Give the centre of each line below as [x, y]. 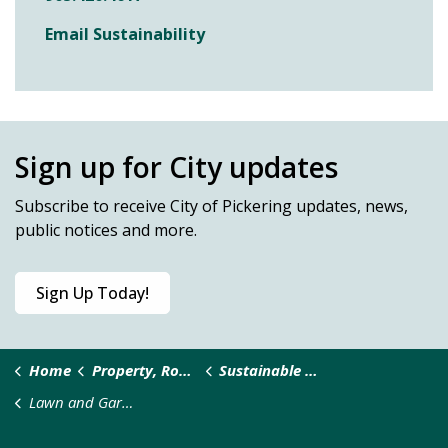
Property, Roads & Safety [135, 370]
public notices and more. [106, 230]
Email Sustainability [125, 34]
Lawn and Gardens [75, 402]
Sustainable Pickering [262, 370]
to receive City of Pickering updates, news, [248, 206]
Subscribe [52, 206]
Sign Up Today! [92, 293]
